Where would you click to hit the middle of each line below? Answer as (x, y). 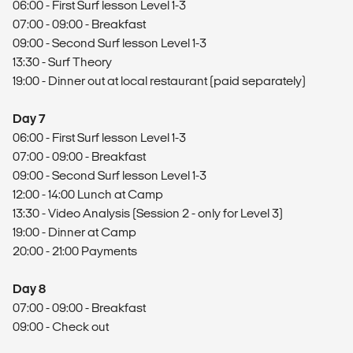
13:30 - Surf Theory (62, 62)
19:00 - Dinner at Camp (74, 232)
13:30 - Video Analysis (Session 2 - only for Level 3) (148, 213)
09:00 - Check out (61, 327)
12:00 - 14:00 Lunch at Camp (88, 194)
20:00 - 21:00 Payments (75, 251)
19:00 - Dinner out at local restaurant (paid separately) (159, 81)
